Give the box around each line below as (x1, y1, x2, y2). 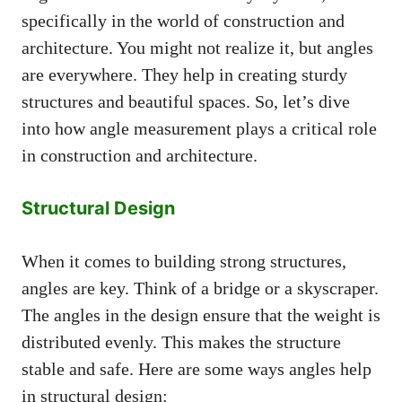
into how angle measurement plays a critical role (22, 118, 377, 138)
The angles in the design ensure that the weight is (22, 304, 380, 325)
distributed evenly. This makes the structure (22, 331, 341, 352)
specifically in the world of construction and (22, 10, 345, 31)
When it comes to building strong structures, (22, 250, 346, 271)
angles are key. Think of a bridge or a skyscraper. (22, 277, 379, 298)
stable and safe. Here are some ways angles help (22, 358, 371, 379)
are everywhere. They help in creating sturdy (22, 64, 347, 84)
